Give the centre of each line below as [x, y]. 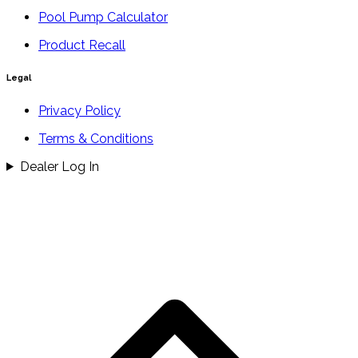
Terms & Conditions [96, 138]
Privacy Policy [80, 110]
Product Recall [82, 45]
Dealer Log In [59, 166]
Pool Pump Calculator [103, 17]
